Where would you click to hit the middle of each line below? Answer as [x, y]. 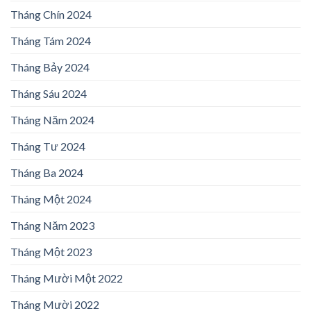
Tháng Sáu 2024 [49, 94]
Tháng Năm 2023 [52, 226]
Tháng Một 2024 [51, 199]
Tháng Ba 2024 [47, 173]
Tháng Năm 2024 [52, 120]
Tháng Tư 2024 [48, 146]
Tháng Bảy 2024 [50, 67]
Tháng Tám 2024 [51, 41]
